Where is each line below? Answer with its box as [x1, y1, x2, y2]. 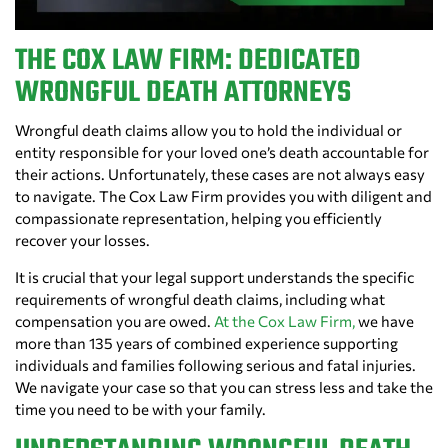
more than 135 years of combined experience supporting [15, 334, 398, 353]
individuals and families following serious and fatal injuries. [15, 356, 416, 375]
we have [355, 312, 414, 331]
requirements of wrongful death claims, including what [15, 290, 385, 309]
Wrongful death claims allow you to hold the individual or [15, 121, 402, 140]
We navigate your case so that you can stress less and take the [15, 378, 433, 397]
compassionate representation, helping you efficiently [15, 209, 382, 228]
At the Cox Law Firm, [214, 312, 355, 331]
